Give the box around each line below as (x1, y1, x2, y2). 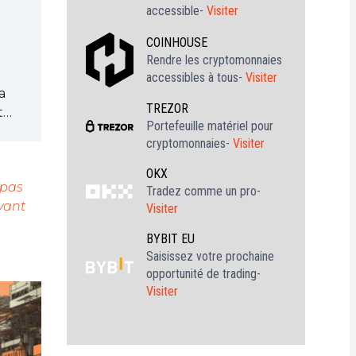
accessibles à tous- (146, 69, 246, 85)
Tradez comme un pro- (146, 184, 261, 199)
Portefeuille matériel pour (146, 118, 273, 134)
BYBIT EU (146, 231, 195, 247)
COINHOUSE (146, 34, 207, 50)
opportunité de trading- (146, 266, 261, 282)
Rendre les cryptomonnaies (146, 52, 282, 68)
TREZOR (146, 101, 188, 117)
